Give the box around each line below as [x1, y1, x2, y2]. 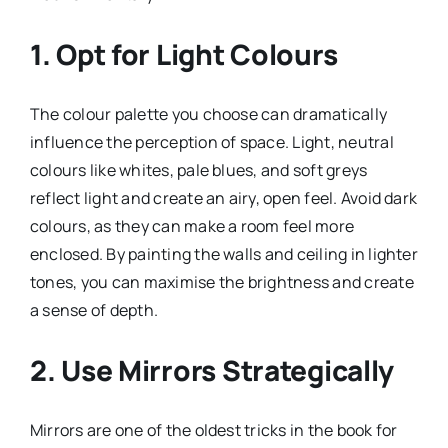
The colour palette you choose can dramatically [29, 102, 388, 125]
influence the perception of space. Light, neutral [29, 130, 394, 153]
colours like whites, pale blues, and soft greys [29, 158, 368, 181]
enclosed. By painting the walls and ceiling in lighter [29, 242, 418, 265]
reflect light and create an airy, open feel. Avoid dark [29, 186, 418, 209]
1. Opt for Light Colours [29, 34, 338, 73]
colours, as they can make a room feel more [29, 214, 355, 237]
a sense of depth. [29, 298, 159, 321]
